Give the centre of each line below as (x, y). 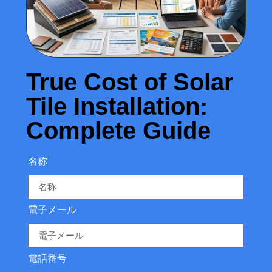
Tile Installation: (117, 107)
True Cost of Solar (130, 82)
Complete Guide (118, 131)
